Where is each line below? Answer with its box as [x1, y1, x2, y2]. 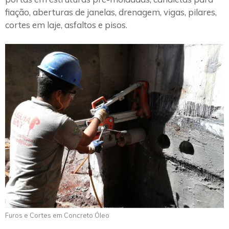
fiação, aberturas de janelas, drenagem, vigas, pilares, [5, 6, 217, 17]
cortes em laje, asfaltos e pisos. [5, 19, 127, 30]
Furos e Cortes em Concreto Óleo [5, 211, 109, 220]
